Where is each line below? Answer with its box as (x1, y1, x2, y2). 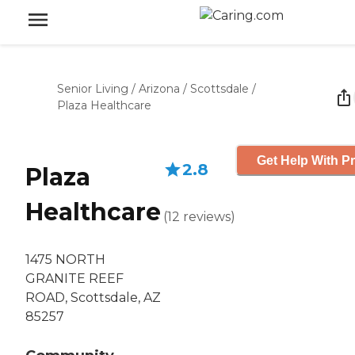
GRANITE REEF (25, 271, 124, 287)
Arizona (139, 82, 180, 96)
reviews (183, 209, 231, 224)
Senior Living (57, 82, 128, 96)
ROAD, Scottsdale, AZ (25, 290, 161, 306)
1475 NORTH (25, 252, 105, 268)
